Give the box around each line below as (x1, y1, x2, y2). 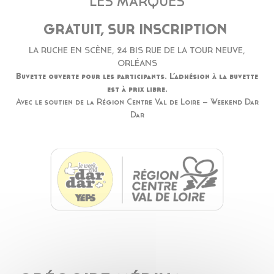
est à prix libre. (106, 85, 168, 95)
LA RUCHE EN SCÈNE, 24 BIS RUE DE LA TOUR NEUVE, (29, 46, 245, 56)
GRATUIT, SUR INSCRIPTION (43, 23, 231, 39)
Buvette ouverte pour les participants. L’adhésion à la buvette (16, 72, 258, 82)
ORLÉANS (117, 59, 157, 69)
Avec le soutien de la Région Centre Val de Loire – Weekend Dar (15, 98, 259, 108)
